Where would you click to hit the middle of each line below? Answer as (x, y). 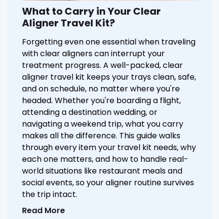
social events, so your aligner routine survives (108, 182)
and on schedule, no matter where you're (101, 88)
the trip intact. (50, 194)
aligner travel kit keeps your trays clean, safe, (109, 77)
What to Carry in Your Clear (91, 11)
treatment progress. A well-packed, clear (102, 65)
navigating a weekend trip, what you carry (103, 124)
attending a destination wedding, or (90, 112)
